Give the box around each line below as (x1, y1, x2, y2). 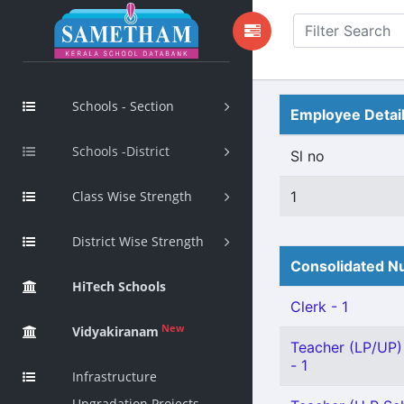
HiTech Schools (72, 278, 166, 295)
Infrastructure (72, 368, 157, 385)
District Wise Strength (72, 233, 204, 250)
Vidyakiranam (72, 323, 159, 340)
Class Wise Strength (72, 188, 192, 205)
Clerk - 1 (290, 298, 348, 316)
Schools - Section (72, 97, 174, 115)
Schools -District (72, 142, 170, 160)
